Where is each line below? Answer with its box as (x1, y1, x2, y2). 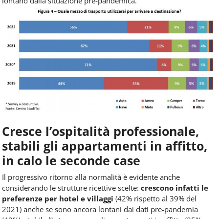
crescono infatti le (141, 182, 208, 193)
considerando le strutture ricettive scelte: (2, 182, 141, 193)
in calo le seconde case (2, 152, 140, 169)
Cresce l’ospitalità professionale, (2, 122, 199, 139)
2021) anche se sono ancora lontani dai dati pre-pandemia (2, 204, 198, 214)
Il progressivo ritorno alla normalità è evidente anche (2, 172, 180, 182)
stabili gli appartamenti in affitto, (2, 137, 207, 154)
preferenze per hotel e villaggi (2, 193, 113, 203)
